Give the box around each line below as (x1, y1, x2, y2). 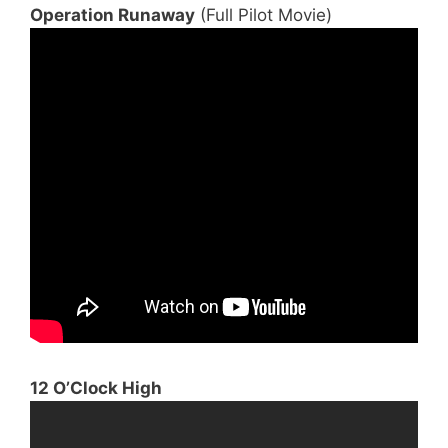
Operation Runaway (30, 5, 195, 25)
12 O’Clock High (30, 377, 162, 398)
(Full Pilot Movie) (195, 5, 332, 25)
